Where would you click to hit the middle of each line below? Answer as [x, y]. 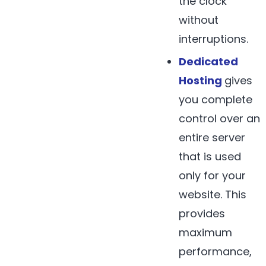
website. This [213, 195]
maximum [206, 233]
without [199, 20]
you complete [216, 100]
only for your [213, 176]
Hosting [201, 81]
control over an [220, 119]
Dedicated [209, 62]
